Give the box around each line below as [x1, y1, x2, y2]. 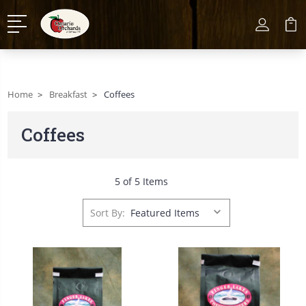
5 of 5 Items [115, 175, 168, 188]
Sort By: [90, 206, 126, 219]
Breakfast [49, 88, 87, 100]
